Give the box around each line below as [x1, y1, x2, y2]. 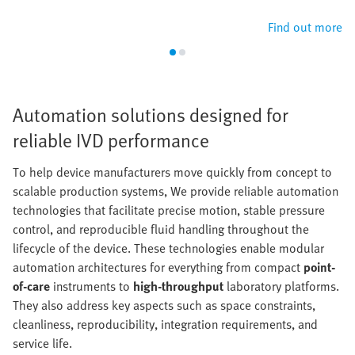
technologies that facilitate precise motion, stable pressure [13, 200, 325, 220]
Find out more [268, 17, 342, 37]
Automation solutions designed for [13, 101, 288, 129]
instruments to [50, 277, 133, 296]
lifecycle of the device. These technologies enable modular [13, 239, 324, 258]
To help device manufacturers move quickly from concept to [13, 162, 332, 182]
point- [303, 258, 335, 277]
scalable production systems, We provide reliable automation [13, 181, 338, 201]
